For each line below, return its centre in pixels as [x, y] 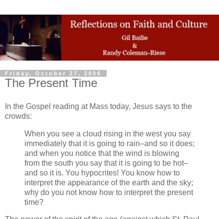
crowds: [18, 116]
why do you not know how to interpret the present [109, 192]
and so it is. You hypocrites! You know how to [102, 173]
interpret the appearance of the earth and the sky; [109, 182]
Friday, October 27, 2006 [53, 74]
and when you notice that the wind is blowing [102, 153]
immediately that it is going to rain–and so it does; [109, 143]
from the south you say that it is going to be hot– [106, 163]
